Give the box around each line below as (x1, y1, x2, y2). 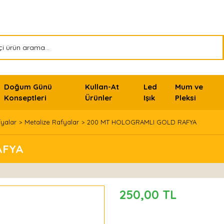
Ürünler (84, 93, 112, 102)
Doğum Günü (4, 82, 52, 91)
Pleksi (175, 93, 196, 102)
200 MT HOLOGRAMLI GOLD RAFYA (87, 118, 196, 126)
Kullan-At (84, 82, 119, 91)
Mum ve (175, 82, 203, 91)
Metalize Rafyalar (24, 118, 79, 126)
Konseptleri (4, 93, 47, 102)
